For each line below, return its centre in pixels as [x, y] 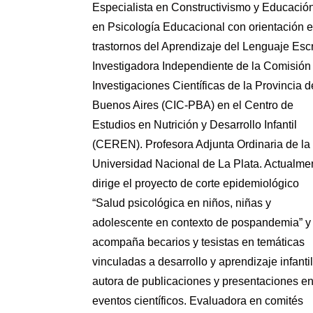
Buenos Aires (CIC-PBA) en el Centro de [193, 105]
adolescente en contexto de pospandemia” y [202, 223]
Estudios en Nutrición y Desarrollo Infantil [195, 125]
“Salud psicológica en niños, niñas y [182, 203]
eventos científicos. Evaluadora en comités [198, 301]
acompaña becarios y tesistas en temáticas [198, 242]
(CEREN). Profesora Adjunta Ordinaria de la [201, 144]
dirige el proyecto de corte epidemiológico [196, 183]
